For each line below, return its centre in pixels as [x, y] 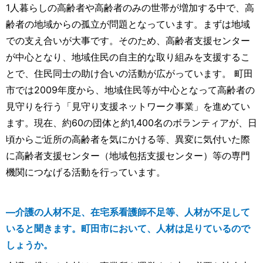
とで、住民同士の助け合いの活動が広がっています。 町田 [129, 74]
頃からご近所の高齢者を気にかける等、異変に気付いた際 [128, 139]
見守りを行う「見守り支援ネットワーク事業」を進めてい [128, 107]
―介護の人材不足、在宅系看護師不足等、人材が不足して [128, 212]
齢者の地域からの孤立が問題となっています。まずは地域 [128, 24]
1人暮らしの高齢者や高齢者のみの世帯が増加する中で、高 [130, 8]
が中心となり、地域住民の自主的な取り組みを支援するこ [128, 57]
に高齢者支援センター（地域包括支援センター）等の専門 [128, 156]
